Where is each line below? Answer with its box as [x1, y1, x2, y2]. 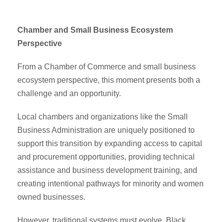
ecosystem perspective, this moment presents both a [17, 75, 200, 84]
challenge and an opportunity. [17, 89, 121, 98]
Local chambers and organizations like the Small [17, 112, 188, 121]
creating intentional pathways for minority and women [17, 179, 204, 188]
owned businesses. [17, 192, 85, 201]
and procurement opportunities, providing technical [17, 152, 195, 161]
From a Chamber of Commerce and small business [17, 62, 196, 71]
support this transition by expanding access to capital [17, 139, 202, 148]
